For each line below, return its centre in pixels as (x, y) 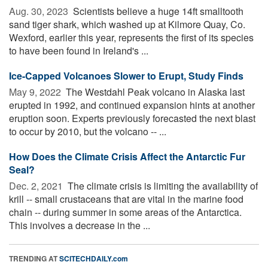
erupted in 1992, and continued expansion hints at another (132, 105)
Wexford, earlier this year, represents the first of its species (131, 37)
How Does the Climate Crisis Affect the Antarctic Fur (127, 156)
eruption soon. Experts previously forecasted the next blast (132, 118)
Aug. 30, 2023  (40, 11)
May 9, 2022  (36, 92)
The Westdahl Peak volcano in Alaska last (154, 92)
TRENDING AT (34, 258)
